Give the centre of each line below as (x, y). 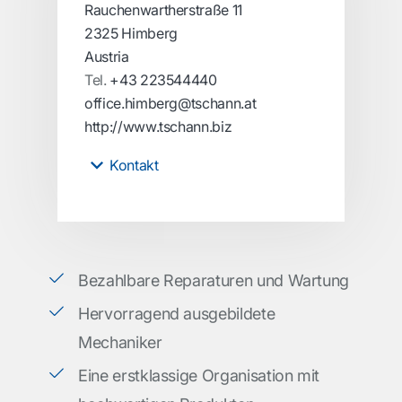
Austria (107, 57)
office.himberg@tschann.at (170, 103)
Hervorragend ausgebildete (177, 314)
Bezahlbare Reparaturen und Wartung (214, 280)
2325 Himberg (131, 33)
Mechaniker (120, 342)
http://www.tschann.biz (158, 127)
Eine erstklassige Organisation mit (199, 376)
